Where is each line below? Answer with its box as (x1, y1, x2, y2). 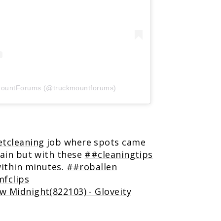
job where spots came (44, 136, 146, 148)
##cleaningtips (84, 148, 153, 160)
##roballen (66, 160, 117, 173)
